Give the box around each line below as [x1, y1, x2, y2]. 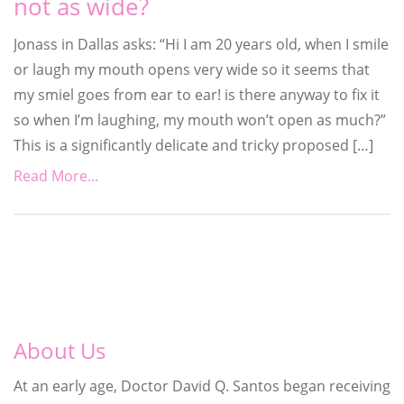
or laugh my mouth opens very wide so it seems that [14, 59, 370, 79]
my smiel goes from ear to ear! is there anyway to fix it [14, 84, 380, 105]
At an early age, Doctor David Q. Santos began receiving [14, 375, 390, 396]
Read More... [14, 165, 98, 186]
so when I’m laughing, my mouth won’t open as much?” [14, 109, 386, 130]
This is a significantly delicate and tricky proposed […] [14, 134, 373, 155]
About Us [14, 335, 106, 365]
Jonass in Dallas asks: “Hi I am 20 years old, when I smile [14, 33, 389, 54]
